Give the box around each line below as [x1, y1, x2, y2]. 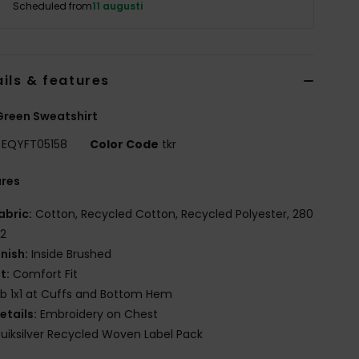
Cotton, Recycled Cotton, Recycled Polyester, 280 [32, 205, 314, 222]
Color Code [90, 135, 159, 152]
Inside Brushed [28, 245, 112, 262]
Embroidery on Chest [37, 305, 159, 322]
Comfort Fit [10, 265, 79, 282]
